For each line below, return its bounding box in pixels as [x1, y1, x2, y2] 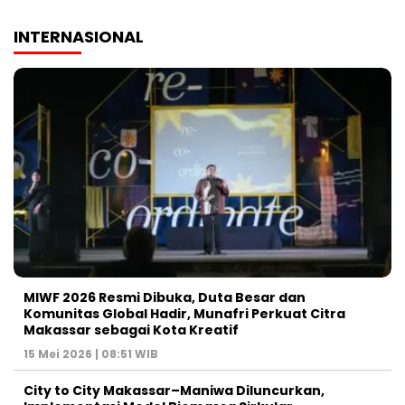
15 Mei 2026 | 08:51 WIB [24, 346, 158, 363]
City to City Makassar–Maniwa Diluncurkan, [24, 381, 325, 400]
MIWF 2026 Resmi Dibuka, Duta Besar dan [24, 288, 306, 307]
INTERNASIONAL [14, 24, 144, 48]
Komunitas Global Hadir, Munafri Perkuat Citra [24, 305, 345, 324]
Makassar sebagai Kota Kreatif [24, 321, 239, 340]
